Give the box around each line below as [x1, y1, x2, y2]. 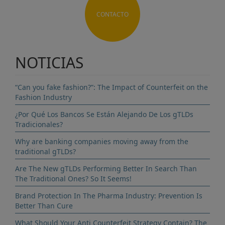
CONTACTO [96, 10, 129, 19]
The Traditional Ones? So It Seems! [15, 174, 132, 183]
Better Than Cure [15, 201, 73, 210]
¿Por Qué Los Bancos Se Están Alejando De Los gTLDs [15, 109, 193, 119]
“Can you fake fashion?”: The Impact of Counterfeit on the [15, 82, 208, 92]
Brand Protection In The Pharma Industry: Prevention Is [15, 191, 202, 200]
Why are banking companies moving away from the [15, 137, 188, 146]
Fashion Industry [15, 92, 72, 102]
